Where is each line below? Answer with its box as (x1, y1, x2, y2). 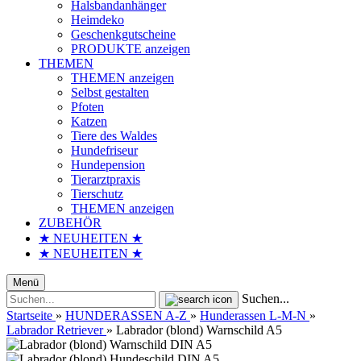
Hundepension (71, 158, 145, 172)
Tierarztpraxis (71, 172, 140, 186)
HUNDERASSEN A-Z (65, 309, 187, 322)
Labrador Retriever (6, 323, 103, 337)
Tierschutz (71, 187, 123, 201)
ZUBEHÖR (39, 216, 102, 230)
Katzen (71, 114, 107, 128)
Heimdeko (71, 13, 124, 27)
